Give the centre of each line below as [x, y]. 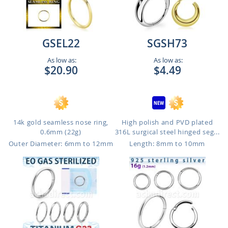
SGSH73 [167, 43]
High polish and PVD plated [167, 122]
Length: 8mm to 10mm [167, 144]
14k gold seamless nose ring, [61, 122]
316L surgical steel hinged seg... [167, 132]
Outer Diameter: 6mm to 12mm [61, 144]
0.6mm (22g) [61, 132]
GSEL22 [61, 43]
